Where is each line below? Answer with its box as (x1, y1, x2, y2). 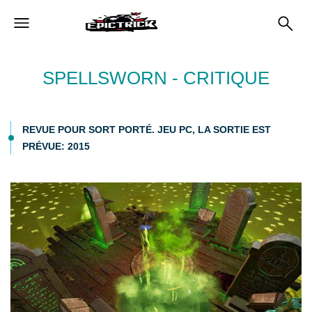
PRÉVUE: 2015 (22, 141, 90, 152)
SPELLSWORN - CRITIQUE (42, 68, 270, 88)
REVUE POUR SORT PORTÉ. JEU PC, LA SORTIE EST (22, 124, 271, 135)
